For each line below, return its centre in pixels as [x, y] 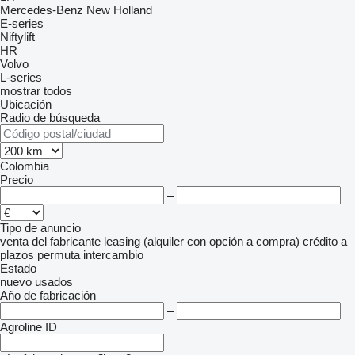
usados [54, 282]
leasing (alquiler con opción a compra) [202, 241]
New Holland [119, 10]
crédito [320, 241]
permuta [59, 255]
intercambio [113, 255]
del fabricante [66, 241]
